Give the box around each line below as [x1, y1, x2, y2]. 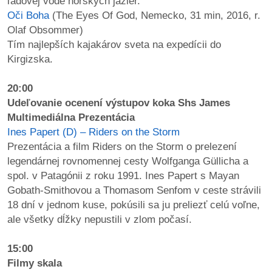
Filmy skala [7, 257, 62, 269]
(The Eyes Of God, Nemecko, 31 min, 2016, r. [49, 9, 260, 21]
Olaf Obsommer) [7, 24, 83, 36]
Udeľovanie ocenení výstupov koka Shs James [7, 97, 230, 109]
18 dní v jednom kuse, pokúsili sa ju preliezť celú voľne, [7, 199, 260, 211]
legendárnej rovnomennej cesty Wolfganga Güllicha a [7, 155, 248, 167]
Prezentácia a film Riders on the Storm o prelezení [7, 140, 237, 152]
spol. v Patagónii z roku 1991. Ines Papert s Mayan [7, 169, 239, 182]
